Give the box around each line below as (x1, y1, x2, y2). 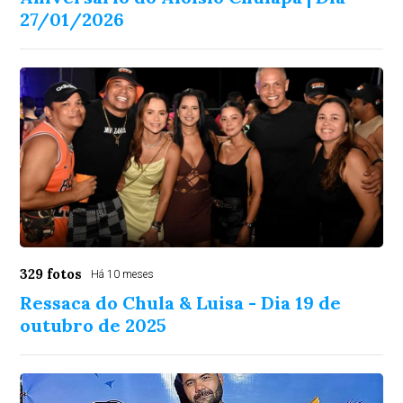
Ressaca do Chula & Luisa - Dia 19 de (20, 291, 342, 314)
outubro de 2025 (20, 314, 167, 336)
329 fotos (20, 265, 83, 282)
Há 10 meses (91, 268, 155, 281)
